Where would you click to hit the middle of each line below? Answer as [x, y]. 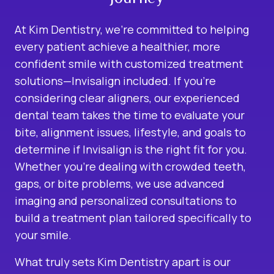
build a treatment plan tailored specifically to [133, 217]
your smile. [43, 235]
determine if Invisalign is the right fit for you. [131, 149]
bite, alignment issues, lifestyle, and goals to [130, 132]
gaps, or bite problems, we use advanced [120, 183]
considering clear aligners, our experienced [127, 98]
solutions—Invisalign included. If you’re [115, 80]
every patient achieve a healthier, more [117, 46]
